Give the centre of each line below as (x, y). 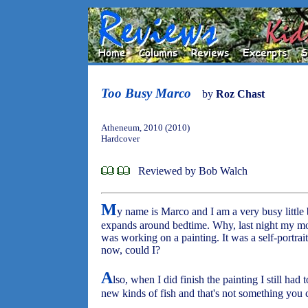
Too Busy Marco (146, 93)
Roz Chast (240, 94)
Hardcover (120, 139)
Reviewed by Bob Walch (193, 171)
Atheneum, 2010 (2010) (145, 128)
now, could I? (131, 250)
